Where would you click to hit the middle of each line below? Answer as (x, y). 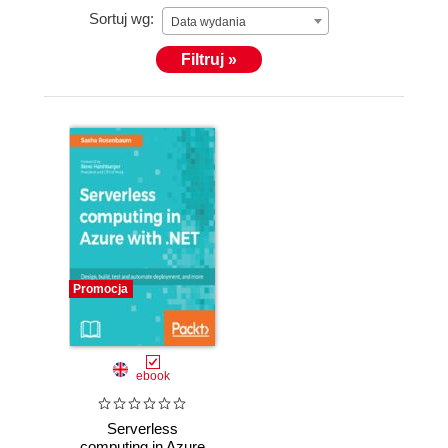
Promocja (100, 289)
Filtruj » (209, 59)
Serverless (142, 429)
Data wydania (208, 22)
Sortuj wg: (121, 19)
